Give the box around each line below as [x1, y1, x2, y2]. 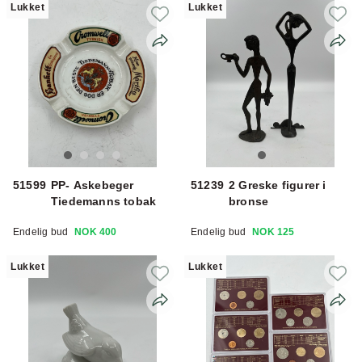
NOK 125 [252, 225, 295, 238]
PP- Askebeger [51, 178, 134, 192]
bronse [229, 194, 269, 208]
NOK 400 [74, 225, 117, 238]
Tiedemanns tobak [51, 194, 157, 208]
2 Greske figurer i [229, 178, 326, 192]
